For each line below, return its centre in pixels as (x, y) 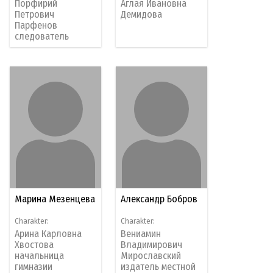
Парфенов (36, 25)
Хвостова (34, 244)
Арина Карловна (48, 233)
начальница (40, 255)
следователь (42, 36)
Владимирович (152, 244)
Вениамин (141, 233)
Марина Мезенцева (55, 199)
